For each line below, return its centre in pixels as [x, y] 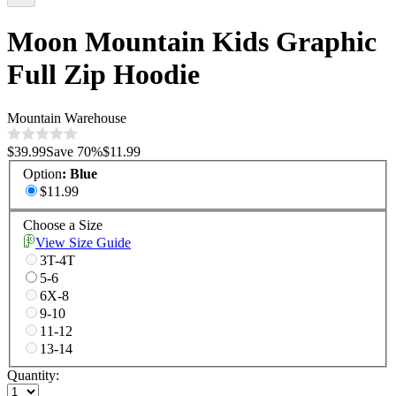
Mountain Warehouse [67, 118]
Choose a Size [63, 225]
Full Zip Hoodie [103, 75]
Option [42, 174]
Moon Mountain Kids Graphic [192, 42]
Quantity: [33, 376]
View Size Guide [83, 243]
